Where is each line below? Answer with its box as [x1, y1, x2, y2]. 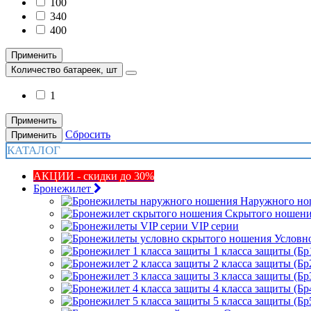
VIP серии [191, 220, 239, 232]
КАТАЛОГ [7, 144, 60, 157]
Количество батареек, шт [11, 65, 117, 75]
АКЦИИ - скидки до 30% [33, 170, 154, 182]
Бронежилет [33, 183, 91, 194]
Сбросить [65, 128, 110, 140]
